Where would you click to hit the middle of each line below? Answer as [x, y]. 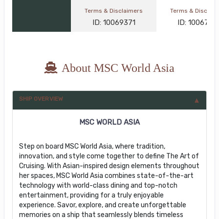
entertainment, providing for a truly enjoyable [91, 195]
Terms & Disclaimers [114, 11]
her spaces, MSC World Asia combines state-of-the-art [106, 175]
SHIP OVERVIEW [41, 99]
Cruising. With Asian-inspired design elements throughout [109, 166]
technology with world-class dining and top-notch [98, 185]
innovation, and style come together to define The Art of [109, 156]
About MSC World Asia [118, 68]
